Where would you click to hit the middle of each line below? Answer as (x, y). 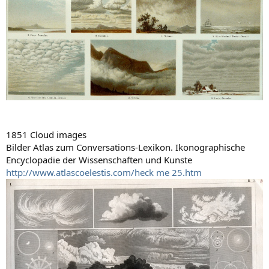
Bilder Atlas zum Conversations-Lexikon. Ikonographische (125, 147)
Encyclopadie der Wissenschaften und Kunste (99, 160)
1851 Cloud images (46, 135)
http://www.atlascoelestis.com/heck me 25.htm (104, 173)
